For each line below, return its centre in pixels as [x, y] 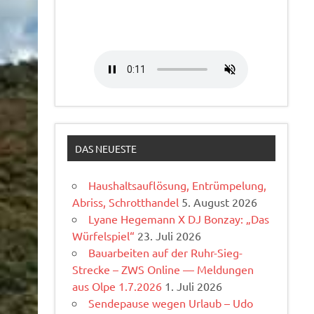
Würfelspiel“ [103, 236]
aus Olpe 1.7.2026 [117, 286]
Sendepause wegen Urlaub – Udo [170, 303]
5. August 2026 [219, 202]
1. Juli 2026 [193, 286]
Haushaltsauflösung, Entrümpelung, [177, 185]
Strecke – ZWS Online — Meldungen [163, 269]
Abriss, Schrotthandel [125, 202]
